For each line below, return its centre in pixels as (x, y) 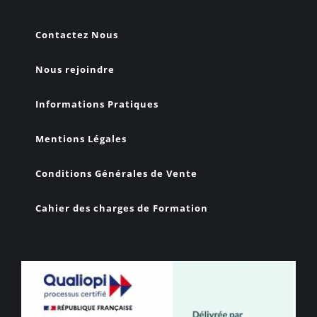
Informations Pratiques (97, 104)
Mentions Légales (81, 139)
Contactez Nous (77, 35)
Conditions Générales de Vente (116, 174)
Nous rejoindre (75, 70)
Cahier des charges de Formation (122, 208)
